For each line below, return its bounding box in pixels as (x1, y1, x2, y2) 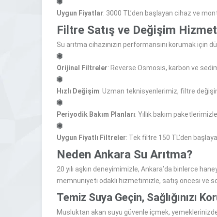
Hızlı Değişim (57, 87, 99, 95)
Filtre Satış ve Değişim (57, 23, 176, 37)
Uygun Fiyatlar (57, 9, 103, 17)
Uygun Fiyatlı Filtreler (57, 134, 126, 141)
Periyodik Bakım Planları (57, 110, 135, 118)
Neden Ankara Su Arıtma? (57, 148, 192, 161)
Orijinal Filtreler (57, 64, 108, 72)
